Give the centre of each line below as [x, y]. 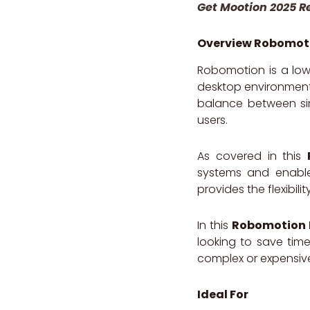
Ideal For [223, 294]
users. [212, 120]
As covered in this [252, 156]
